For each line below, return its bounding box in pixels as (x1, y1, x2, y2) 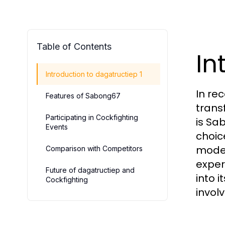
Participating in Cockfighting (46, 113, 138, 122)
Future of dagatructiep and (46, 166, 135, 174)
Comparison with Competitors (46, 144, 143, 153)
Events (46, 123, 68, 131)
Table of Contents (37, 41, 111, 52)
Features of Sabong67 (46, 91, 121, 100)
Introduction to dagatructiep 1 (46, 70, 142, 78)
